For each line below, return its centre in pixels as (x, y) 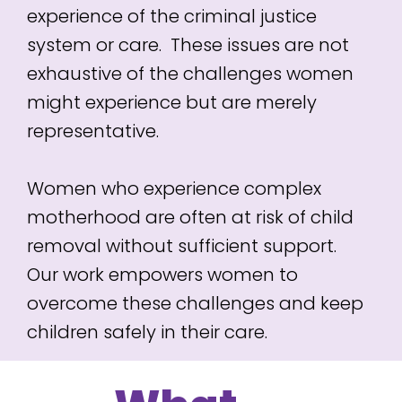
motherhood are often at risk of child (190, 218)
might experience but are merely (171, 103)
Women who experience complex (174, 189)
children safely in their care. (147, 332)
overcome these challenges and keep (195, 304)
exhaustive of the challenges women (190, 74)
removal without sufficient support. (184, 246)
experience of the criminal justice (171, 17)
